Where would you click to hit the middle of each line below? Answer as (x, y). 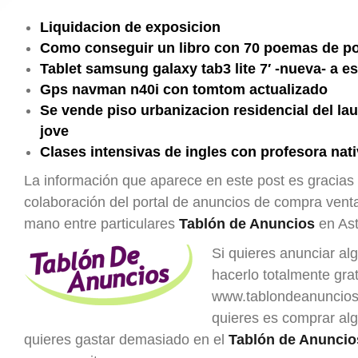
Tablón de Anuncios (247, 224)
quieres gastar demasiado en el (126, 340)
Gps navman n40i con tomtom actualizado (184, 89)
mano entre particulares (101, 224)
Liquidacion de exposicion (130, 27)
